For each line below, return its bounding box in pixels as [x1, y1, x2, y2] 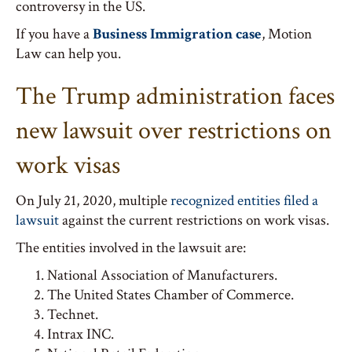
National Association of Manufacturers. [47, 266, 277, 285]
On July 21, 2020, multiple [16, 191, 167, 211]
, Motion [262, 24, 312, 44]
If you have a [16, 24, 93, 44]
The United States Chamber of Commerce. [47, 285, 294, 305]
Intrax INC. [47, 324, 114, 344]
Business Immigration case [93, 24, 262, 44]
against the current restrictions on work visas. [59, 211, 329, 230]
